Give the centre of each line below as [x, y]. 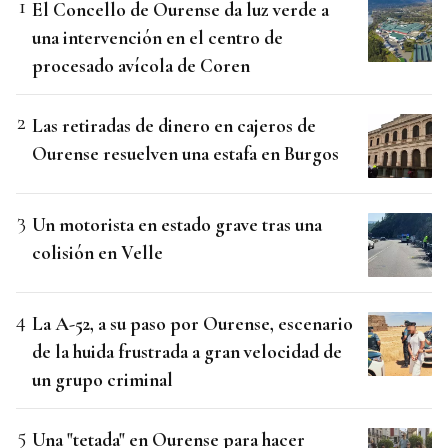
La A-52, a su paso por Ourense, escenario [192, 324]
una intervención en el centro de [157, 38]
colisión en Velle [97, 253]
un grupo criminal [102, 380]
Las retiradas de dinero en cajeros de [174, 126]
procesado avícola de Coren [141, 66]
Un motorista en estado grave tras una [177, 225]
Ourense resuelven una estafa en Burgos [185, 154]
